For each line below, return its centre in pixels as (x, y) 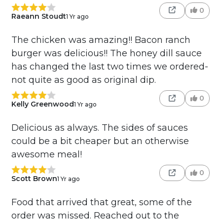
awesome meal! (46, 155)
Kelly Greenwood (42, 104)
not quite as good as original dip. (83, 80)
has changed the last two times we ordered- (110, 67)
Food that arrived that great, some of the (101, 203)
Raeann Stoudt (38, 17)
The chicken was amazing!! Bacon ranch (101, 40)
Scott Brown (34, 179)
